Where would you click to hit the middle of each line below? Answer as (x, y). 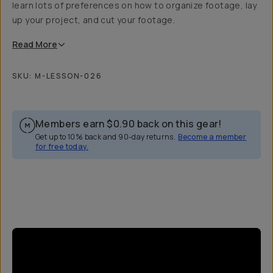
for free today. (62, 147)
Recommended (211, 154)
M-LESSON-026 (69, 76)
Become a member (212, 137)
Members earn (70, 124)
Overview (40, 154)
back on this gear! (179, 124)
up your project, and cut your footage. (94, 20)
